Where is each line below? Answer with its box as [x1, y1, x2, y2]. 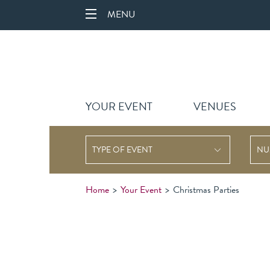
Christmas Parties [173, 183, 239, 197]
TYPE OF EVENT [92, 143, 152, 156]
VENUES [193, 98, 236, 115]
